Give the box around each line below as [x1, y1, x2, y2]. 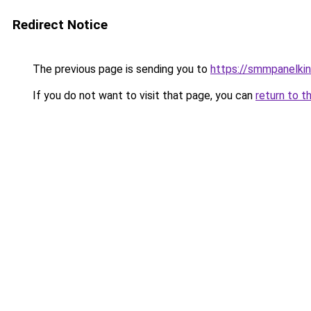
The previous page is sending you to [30, 62, 210, 76]
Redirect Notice [12, 17, 108, 33]
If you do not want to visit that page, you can [30, 89, 255, 102]
